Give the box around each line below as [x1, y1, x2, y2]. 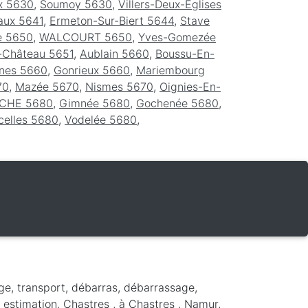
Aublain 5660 [80, 46, 149, 60]
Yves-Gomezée [138, 30, 216, 44]
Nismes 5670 [85, 79, 153, 93]
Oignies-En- [159, 79, 221, 93]
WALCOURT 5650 [39, 30, 132, 44]
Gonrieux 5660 [54, 63, 130, 77]
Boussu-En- [155, 46, 214, 60]
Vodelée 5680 [65, 112, 137, 126]
